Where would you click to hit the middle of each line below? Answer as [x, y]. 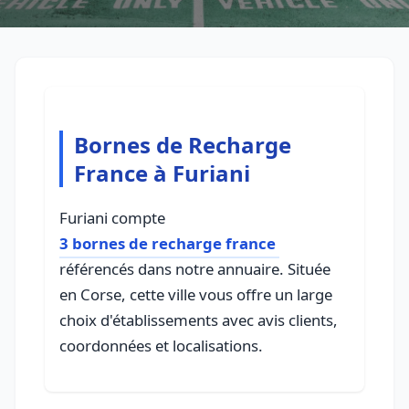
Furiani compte [112, 218]
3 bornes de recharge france [168, 244]
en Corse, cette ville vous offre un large [196, 295]
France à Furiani [162, 173]
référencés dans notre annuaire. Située [195, 269]
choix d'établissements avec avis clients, [199, 320]
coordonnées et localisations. [161, 346]
